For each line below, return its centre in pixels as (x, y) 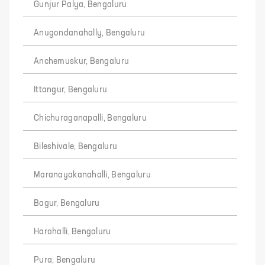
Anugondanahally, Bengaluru (90, 33)
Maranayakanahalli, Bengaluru (92, 175)
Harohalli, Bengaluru (72, 232)
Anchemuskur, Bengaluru (82, 62)
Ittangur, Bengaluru (71, 90)
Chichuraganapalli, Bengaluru (90, 118)
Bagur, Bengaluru (67, 203)
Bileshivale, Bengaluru (76, 147)
